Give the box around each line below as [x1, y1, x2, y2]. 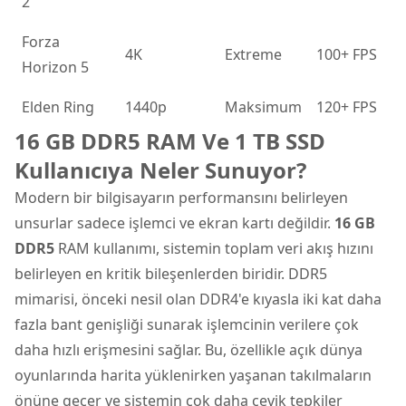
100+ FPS [316, 43, 377, 64]
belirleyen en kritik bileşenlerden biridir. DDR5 [14, 263, 327, 284]
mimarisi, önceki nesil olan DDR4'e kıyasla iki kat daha [14, 288, 382, 309]
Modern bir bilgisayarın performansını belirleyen [14, 187, 348, 208]
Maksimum [225, 96, 302, 117]
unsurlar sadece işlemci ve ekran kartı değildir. [14, 212, 334, 233]
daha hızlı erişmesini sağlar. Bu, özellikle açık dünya [14, 339, 362, 360]
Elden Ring [22, 96, 94, 117]
